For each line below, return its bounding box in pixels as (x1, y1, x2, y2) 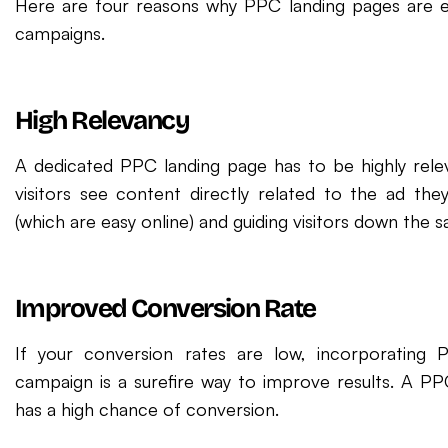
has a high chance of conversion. (15, 398, 279, 420)
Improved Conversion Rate (15, 293, 316, 324)
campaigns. (15, 22, 105, 44)
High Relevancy (15, 105, 190, 136)
